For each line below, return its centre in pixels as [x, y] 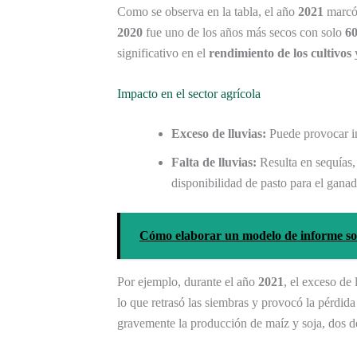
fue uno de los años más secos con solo [244, 32]
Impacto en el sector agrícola [189, 94]
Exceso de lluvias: [219, 134]
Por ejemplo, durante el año [188, 282]
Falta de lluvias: [214, 163]
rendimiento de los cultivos [280, 53]
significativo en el [163, 53]
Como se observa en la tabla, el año [208, 11]
